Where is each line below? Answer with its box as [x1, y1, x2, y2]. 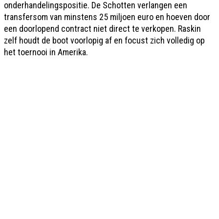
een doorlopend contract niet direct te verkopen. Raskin [4, 23, 201, 34]
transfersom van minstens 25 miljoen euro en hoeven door [4, 11, 210, 22]
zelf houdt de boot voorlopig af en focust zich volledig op [4, 35, 205, 45]
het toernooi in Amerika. [4, 46, 88, 57]
